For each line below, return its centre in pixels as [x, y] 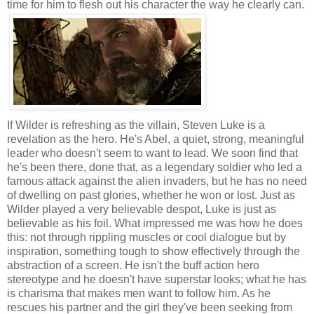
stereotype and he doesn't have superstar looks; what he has [157, 280]
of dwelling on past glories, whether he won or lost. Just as [151, 196]
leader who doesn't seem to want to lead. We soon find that [152, 153]
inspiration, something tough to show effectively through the [153, 252]
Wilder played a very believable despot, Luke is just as [142, 210]
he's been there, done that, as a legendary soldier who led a [155, 168]
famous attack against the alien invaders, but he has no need [157, 182]
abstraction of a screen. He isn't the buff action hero [133, 266]
